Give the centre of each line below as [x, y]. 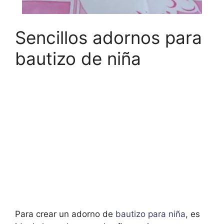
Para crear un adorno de [64, 214]
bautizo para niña [149, 214]
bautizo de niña [78, 58]
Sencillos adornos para [108, 37]
